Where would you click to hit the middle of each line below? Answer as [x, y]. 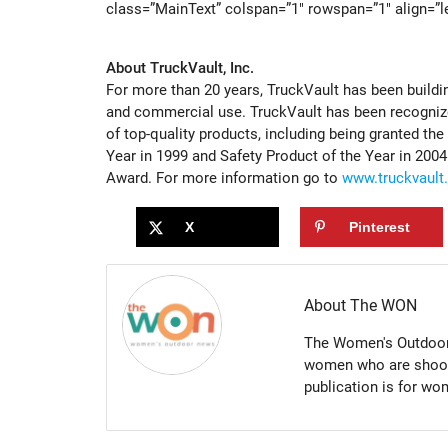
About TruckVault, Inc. [179, 67]
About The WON [360, 306]
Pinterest [380, 226]
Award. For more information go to [223, 177]
